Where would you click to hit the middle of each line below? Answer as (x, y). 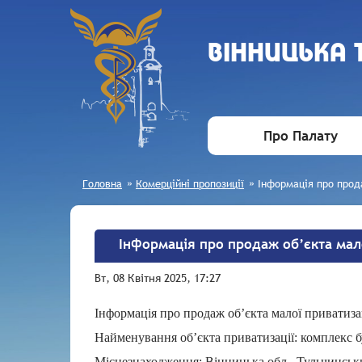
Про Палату (301, 136)
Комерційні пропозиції (190, 183)
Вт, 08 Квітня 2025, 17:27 (158, 278)
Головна (102, 183)
